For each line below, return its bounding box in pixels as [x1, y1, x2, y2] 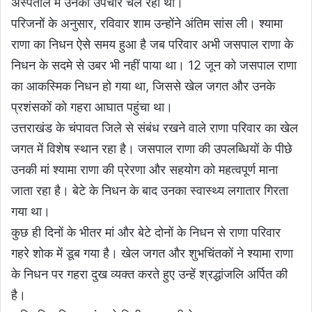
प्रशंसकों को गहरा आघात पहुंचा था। [11, 100, 173, 115]
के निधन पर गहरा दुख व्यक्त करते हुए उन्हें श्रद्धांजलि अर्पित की [11, 267, 288, 282]
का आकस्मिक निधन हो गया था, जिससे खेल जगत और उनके [11, 79, 275, 94]
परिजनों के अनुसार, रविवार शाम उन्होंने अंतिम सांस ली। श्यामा [11, 16, 283, 31]
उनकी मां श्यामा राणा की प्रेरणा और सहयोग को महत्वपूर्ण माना [11, 162, 278, 178]
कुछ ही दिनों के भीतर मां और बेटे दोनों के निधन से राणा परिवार [11, 225, 281, 240]
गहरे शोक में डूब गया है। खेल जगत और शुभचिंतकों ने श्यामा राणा [11, 246, 293, 261]
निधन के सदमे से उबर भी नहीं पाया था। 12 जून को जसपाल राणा [11, 58, 297, 73]
